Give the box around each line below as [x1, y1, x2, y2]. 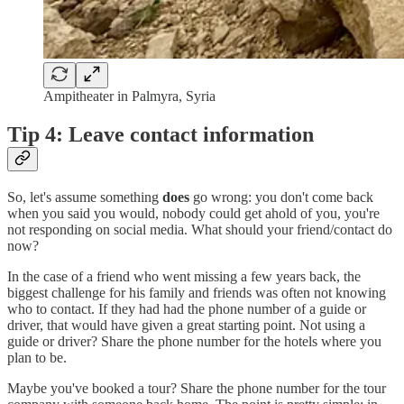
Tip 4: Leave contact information [7, 123, 314, 147]
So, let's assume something [7, 189, 162, 206]
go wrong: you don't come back [189, 189, 373, 206]
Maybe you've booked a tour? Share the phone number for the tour [7, 381, 386, 397]
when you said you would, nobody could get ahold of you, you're [7, 206, 380, 222]
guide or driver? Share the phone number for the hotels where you [7, 334, 381, 350]
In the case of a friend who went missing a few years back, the [7, 269, 361, 285]
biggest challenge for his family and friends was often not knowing [7, 285, 386, 301]
